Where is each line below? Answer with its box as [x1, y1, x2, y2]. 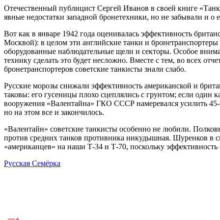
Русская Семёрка [4, 159, 60, 168]
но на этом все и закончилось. [4, 108, 104, 117]
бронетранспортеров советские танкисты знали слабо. [4, 65, 186, 74]
